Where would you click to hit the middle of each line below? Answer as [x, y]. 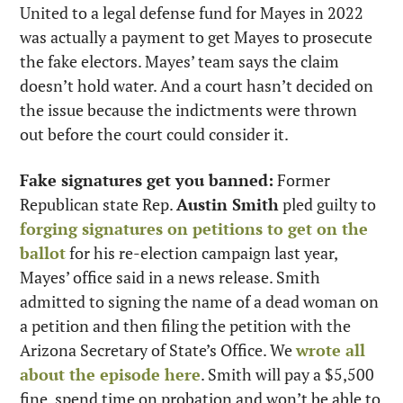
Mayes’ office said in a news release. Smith [170, 278]
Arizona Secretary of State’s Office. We [158, 350]
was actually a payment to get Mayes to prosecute [196, 37]
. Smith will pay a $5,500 [287, 375]
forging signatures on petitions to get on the [194, 229]
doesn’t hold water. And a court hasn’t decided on [197, 86]
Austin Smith [228, 205]
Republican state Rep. [98, 205]
